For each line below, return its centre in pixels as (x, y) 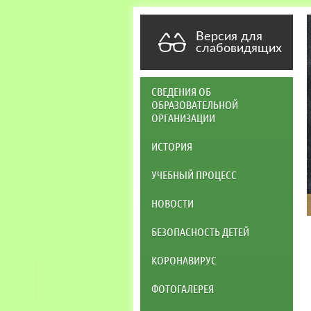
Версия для (229, 36)
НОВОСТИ (173, 203)
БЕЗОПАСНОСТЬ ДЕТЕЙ (200, 231)
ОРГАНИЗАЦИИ (183, 117)
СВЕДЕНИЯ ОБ (181, 91)
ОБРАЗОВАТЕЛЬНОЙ (195, 104)
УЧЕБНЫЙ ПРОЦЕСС (194, 174)
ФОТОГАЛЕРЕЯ (183, 288)
